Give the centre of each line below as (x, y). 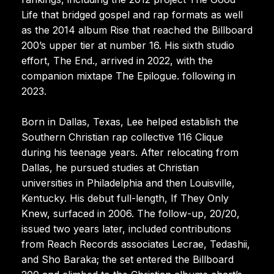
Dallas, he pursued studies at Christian (110, 167)
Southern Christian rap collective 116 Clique (122, 137)
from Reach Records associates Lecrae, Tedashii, (136, 244)
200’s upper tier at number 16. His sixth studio (128, 45)
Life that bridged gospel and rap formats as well (132, 14)
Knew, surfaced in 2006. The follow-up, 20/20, (131, 213)
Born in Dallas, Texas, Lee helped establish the (130, 121)
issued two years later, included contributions (126, 228)
